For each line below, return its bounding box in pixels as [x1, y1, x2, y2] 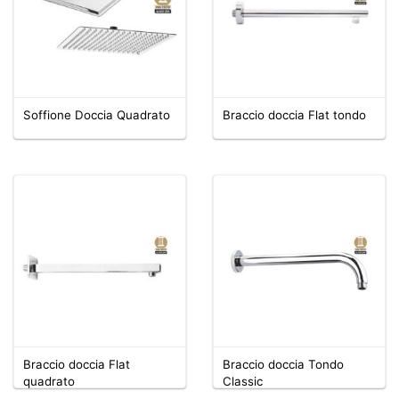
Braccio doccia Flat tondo [223, 107, 366, 122]
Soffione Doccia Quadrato [23, 107, 170, 122]
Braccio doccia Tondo [223, 356, 344, 371]
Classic [223, 373, 263, 388]
